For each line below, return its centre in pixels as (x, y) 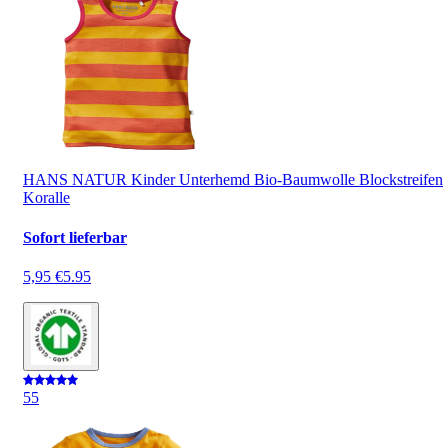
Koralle (46, 198)
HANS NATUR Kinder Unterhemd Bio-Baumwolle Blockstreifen (233, 180)
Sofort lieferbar (75, 237)
